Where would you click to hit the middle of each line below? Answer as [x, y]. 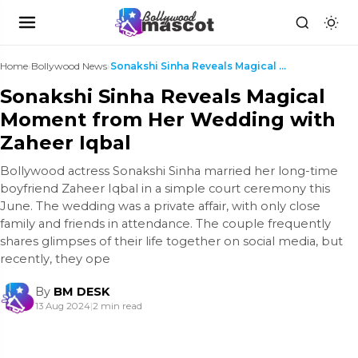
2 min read [117, 306]
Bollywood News [69, 66]
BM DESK [82, 292]
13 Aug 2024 [63, 306]
